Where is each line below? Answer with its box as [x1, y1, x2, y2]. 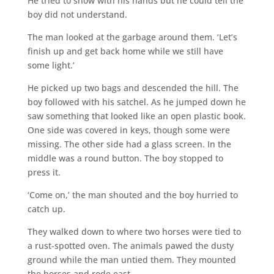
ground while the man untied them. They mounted [27, 253, 236, 265]
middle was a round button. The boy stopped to [27, 152, 223, 164]
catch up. [27, 202, 65, 215]
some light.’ [27, 59, 75, 71]
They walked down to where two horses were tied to [27, 225, 241, 237]
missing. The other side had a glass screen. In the [27, 138, 231, 150]
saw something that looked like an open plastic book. [27, 109, 246, 122]
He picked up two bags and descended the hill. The [27, 81, 239, 94]
